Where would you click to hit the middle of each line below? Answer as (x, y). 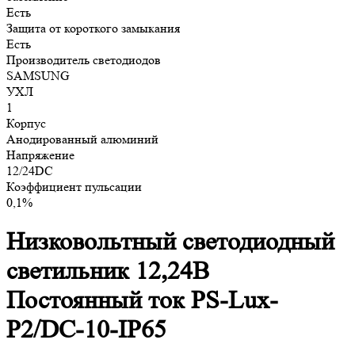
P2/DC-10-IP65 (86, 330)
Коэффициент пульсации (74, 186)
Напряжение (40, 155)
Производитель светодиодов (84, 59)
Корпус (26, 123)
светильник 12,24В (108, 271)
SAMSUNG (38, 75)
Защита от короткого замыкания (93, 28)
